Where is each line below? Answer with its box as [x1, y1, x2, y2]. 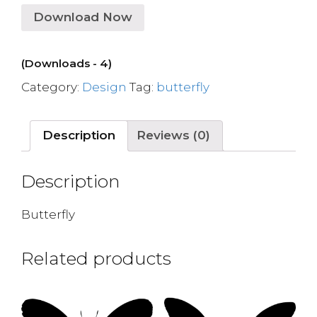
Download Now [33, 10, 132, 24]
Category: [21, 79, 82, 94]
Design [82, 79, 127, 94]
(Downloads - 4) [21, 56, 112, 70]
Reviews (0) [137, 128, 210, 142]
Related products [21, 248, 171, 269]
